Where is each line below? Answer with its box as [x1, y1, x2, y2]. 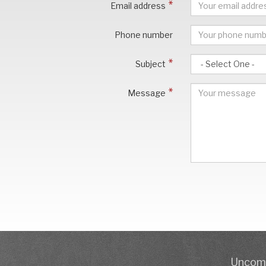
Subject [135, 58, 166, 69]
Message [128, 87, 166, 98]
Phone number [115, 29, 173, 40]
